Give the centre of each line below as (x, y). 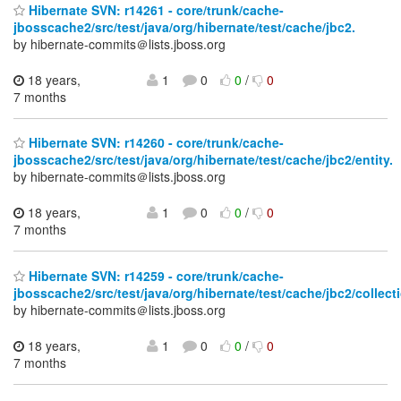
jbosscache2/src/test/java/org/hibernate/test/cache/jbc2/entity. (203, 160)
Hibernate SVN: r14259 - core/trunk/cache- (154, 275)
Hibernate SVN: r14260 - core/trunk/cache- (154, 143)
